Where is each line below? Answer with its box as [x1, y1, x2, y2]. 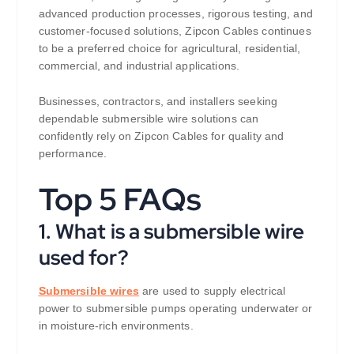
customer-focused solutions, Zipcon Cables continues [38, 24, 311, 38]
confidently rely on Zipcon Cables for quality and [38, 130, 284, 143]
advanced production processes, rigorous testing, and [38, 7, 313, 21]
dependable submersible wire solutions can [38, 112, 259, 126]
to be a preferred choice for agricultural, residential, [38, 42, 301, 55]
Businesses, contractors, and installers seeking [38, 95, 278, 108]
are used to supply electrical [138, 284, 286, 297]
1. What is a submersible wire [38, 217, 305, 245]
